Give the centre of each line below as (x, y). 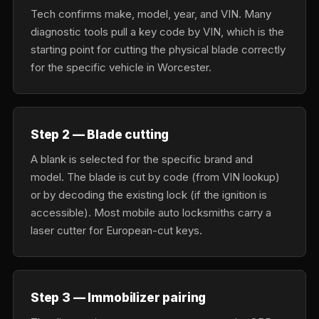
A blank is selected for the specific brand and (142, 159)
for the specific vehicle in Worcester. (121, 67)
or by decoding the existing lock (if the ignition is (149, 195)
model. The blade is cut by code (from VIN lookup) (155, 177)
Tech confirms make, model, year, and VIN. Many (151, 14)
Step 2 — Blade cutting (100, 134)
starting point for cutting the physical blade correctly (158, 49)
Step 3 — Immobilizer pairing (119, 297)
